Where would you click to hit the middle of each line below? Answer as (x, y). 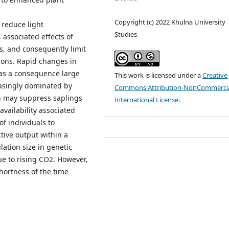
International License (147, 99)
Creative (215, 75)
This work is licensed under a (159, 75)
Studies (126, 34)
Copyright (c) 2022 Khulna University (170, 22)
